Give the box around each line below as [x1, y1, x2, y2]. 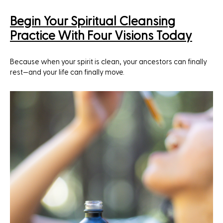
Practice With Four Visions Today [10, 29, 192, 42]
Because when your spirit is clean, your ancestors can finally [10, 58, 207, 66]
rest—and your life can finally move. [10, 68, 124, 76]
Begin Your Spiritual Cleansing [10, 15, 175, 28]
